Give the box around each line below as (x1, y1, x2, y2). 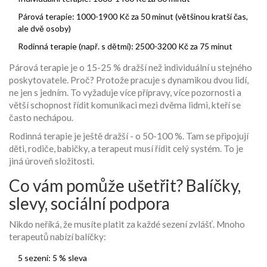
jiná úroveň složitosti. (9, 156, 94, 167)
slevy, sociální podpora (9, 193, 170, 214)
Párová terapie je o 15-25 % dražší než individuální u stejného (9, 62, 252, 73)
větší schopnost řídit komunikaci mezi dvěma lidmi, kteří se (9, 100, 241, 111)
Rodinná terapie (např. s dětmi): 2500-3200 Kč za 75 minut (18, 41, 232, 52)
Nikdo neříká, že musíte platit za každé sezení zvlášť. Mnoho (9, 219, 245, 230)
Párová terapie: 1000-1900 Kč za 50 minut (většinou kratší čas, (18, 11, 248, 22)
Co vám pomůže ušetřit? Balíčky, (9, 175, 241, 196)
